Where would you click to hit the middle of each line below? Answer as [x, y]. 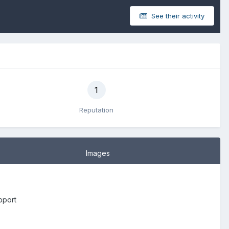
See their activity [177, 16]
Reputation [96, 110]
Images [98, 153]
